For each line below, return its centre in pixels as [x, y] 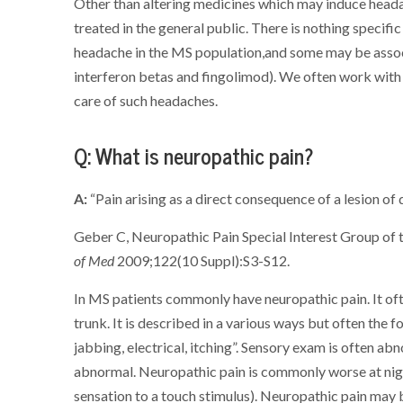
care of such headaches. [146, 100]
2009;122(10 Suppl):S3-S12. [204, 260]
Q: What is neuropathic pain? [194, 157]
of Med [96, 260]
